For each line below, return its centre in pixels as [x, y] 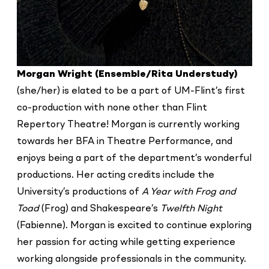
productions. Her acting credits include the [116, 175]
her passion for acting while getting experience [126, 242]
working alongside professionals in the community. [132, 259]
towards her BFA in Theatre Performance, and [125, 141]
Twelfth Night [192, 209]
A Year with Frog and [189, 192]
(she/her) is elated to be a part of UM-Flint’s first [131, 91]
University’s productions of [80, 192]
